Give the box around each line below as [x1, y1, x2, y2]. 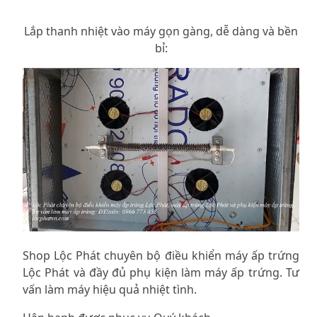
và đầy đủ [69, 265, 130, 281]
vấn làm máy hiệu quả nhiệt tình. [23, 282, 197, 298]
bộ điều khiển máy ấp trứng [146, 248, 300, 264]
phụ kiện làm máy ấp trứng [129, 265, 279, 281]
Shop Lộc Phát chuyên [23, 248, 147, 264]
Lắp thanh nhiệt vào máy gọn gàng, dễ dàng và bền [24, 23, 298, 40]
